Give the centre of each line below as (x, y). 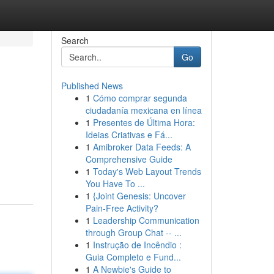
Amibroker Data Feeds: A (142, 147)
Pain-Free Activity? (122, 208)
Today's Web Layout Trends (147, 171)
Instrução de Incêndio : (137, 245)
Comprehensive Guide (129, 159)
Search (75, 40)
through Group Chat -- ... (133, 232)
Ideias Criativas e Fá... (129, 135)
